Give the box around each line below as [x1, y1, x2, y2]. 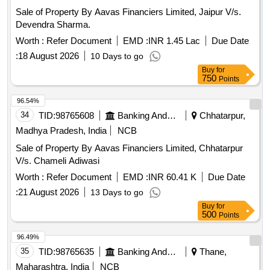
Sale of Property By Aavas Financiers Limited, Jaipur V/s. [16, 7, 241, 17]
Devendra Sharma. [16, 19, 90, 30]
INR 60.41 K [148, 172, 196, 183]
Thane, [197, 246, 227, 257]
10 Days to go [90, 51, 143, 61]
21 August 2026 [18, 187, 79, 198]
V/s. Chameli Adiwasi [16, 155, 99, 166]
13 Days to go [90, 187, 143, 198]
